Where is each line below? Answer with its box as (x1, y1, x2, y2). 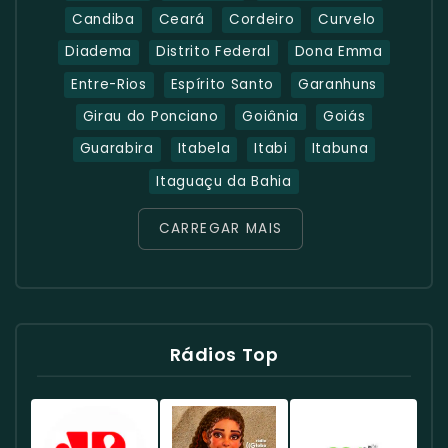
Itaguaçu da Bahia (156, 171, 292, 191)
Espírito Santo (170, 74, 275, 94)
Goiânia (242, 107, 299, 127)
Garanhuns (297, 74, 378, 94)
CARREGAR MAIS (158, 219, 283, 239)
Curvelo (318, 10, 377, 30)
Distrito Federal (155, 42, 271, 62)
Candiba (71, 10, 135, 30)
